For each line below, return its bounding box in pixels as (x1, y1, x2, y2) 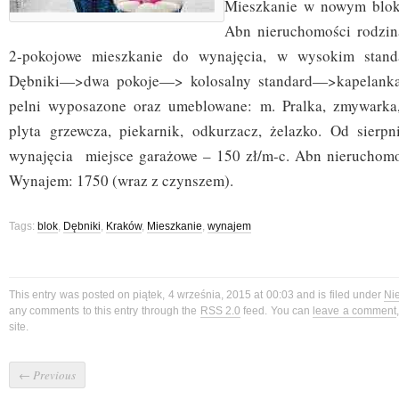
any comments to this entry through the (9, 305, 200, 318)
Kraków (106, 220, 142, 233)
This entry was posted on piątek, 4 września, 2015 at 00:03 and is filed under (9, 289, 385, 302)
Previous (30, 367, 76, 384)
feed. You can (240, 305, 313, 318)
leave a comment (313, 305, 397, 318)
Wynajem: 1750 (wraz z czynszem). (9, 170, 233, 191)
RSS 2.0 (199, 305, 240, 318)
